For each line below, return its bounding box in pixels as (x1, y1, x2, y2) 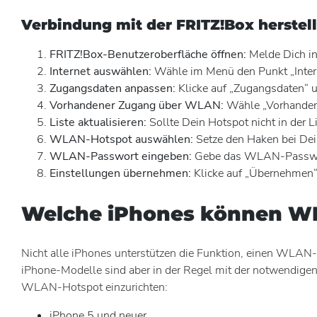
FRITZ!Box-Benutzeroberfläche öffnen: (50, 46, 246, 62)
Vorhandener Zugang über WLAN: (50, 97, 224, 113)
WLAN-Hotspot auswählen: (50, 131, 193, 147)
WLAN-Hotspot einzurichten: (21, 279, 168, 296)
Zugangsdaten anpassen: (50, 80, 175, 96)
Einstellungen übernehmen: (50, 165, 191, 181)
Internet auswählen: (50, 63, 151, 79)
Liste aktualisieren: (50, 114, 149, 130)
